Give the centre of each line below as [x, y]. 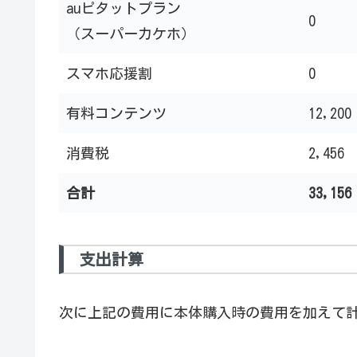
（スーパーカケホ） [131, 34]
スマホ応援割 [109, 74]
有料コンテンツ [116, 114]
